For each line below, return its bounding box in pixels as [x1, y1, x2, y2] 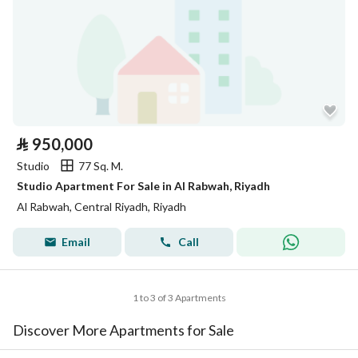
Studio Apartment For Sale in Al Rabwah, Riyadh [17, 179, 270, 193]
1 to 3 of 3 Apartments [132, 292, 226, 304]
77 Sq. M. [78, 158, 123, 173]
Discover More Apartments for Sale [13, 321, 234, 339]
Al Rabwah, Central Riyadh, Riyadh [17, 200, 186, 213]
